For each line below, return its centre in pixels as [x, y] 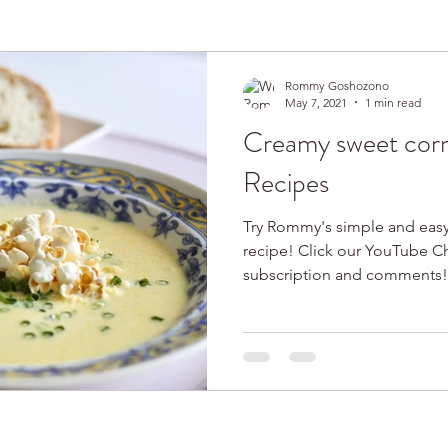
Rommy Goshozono [337, 85]
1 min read [393, 102]
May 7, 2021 [316, 102]
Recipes [286, 182]
